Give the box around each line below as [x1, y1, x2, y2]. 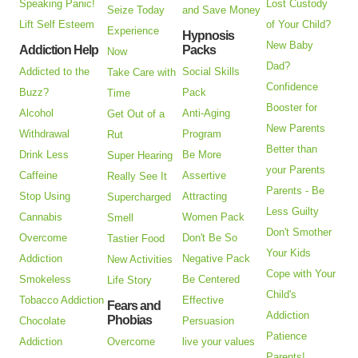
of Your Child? [266, 18, 332, 31]
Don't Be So [182, 232, 238, 245]
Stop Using [19, 190, 71, 203]
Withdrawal [19, 128, 70, 141]
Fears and [107, 299, 161, 313]
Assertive [182, 169, 227, 182]
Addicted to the [19, 66, 90, 78]
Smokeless [19, 273, 72, 286]
